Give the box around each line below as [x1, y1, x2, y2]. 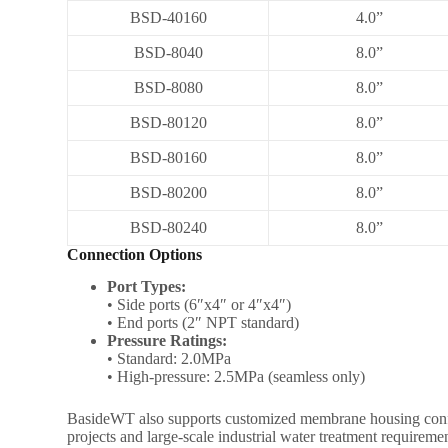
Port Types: [107, 278, 187, 296]
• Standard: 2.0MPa [107, 350, 232, 368]
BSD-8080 [133, 78, 203, 96]
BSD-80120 [129, 113, 207, 131]
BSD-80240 [129, 218, 207, 236]
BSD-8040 [133, 43, 203, 61]
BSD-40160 [129, 8, 207, 26]
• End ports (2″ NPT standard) [107, 314, 300, 332]
